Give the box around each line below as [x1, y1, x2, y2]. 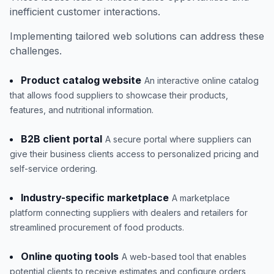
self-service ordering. [10, 163, 97, 174]
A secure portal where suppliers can [105, 133, 251, 144]
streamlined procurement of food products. [10, 221, 184, 232]
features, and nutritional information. [10, 104, 154, 115]
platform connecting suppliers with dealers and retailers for [10, 207, 248, 218]
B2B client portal [21, 132, 102, 145]
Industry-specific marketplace [21, 191, 169, 204]
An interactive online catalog [144, 75, 259, 86]
